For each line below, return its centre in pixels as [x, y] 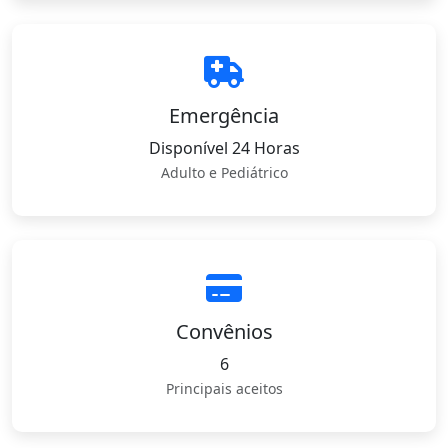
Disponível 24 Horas [224, 148]
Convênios [224, 331]
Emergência [224, 115]
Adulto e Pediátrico [224, 172]
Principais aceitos [224, 388]
